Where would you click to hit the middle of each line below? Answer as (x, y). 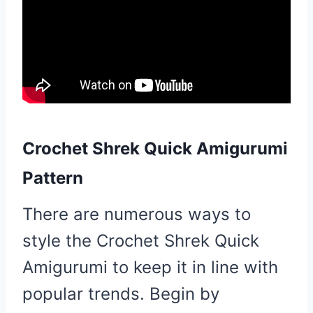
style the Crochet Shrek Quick (141, 240)
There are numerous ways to (137, 214)
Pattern (53, 177)
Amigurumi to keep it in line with (150, 267)
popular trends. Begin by (121, 293)
